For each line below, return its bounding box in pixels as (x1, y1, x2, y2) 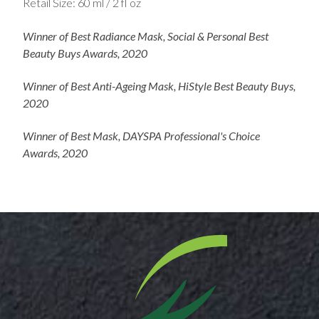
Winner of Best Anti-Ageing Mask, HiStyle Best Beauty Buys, (23, 79, 296, 93)
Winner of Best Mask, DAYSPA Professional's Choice (23, 129, 260, 143)
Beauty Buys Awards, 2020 (23, 46, 147, 60)
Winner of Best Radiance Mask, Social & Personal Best (23, 28, 268, 43)
